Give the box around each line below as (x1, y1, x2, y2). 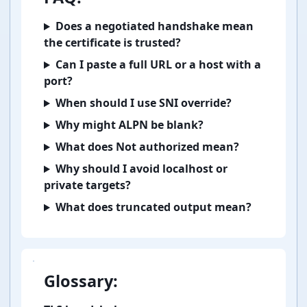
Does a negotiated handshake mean (55, 19, 254, 34)
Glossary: (44, 270, 118, 293)
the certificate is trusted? (44, 35, 181, 51)
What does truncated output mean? (55, 199, 251, 215)
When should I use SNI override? (55, 95, 232, 111)
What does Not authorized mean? (55, 139, 239, 155)
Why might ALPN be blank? (55, 117, 204, 133)
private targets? (44, 177, 131, 193)
